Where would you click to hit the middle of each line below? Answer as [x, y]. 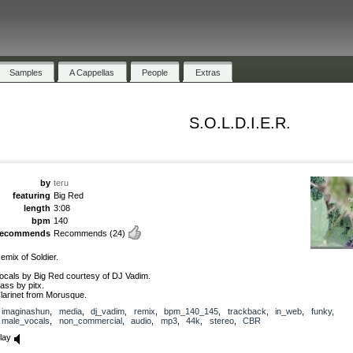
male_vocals [26, 320]
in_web [288, 311]
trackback [247, 311]
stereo [221, 320]
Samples [26, 72]
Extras [208, 72]
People [155, 72]
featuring [32, 195]
